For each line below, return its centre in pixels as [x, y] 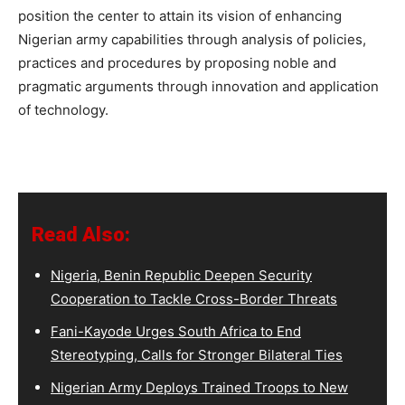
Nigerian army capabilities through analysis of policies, [192, 39]
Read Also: [81, 234]
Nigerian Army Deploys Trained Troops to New [199, 387]
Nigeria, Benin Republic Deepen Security [181, 275]
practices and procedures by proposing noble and [177, 62]
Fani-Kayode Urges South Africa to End [176, 331]
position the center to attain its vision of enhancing [180, 15]
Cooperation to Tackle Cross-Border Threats [194, 298]
